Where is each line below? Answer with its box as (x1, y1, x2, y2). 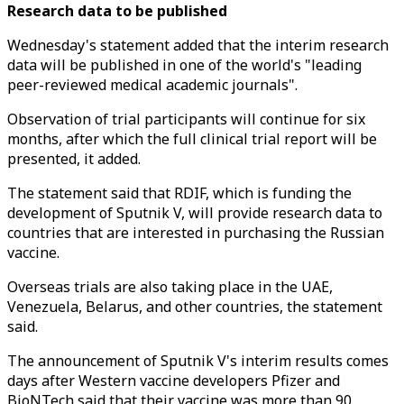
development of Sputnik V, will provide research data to (7, 203, 382, 223)
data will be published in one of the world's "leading (7, 55, 362, 75)
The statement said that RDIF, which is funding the (7, 183, 352, 203)
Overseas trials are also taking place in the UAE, (7, 277, 333, 297)
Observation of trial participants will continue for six (7, 109, 365, 129)
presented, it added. (7, 149, 141, 169)
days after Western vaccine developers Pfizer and (7, 371, 340, 390)
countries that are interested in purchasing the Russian (7, 223, 384, 243)
